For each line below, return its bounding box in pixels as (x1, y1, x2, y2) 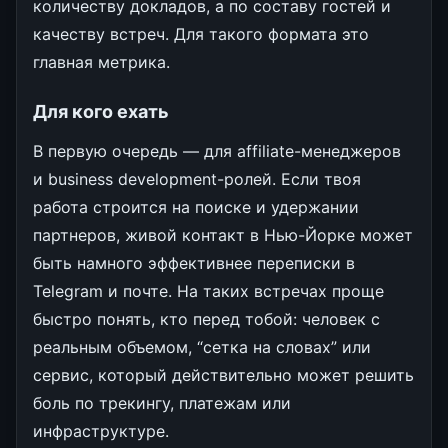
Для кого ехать (33, 100, 169, 122)
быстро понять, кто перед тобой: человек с (33, 308, 380, 329)
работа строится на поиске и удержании (33, 196, 359, 217)
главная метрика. (33, 51, 170, 72)
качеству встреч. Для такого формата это (33, 23, 369, 44)
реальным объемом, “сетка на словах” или (33, 336, 371, 357)
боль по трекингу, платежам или (33, 392, 291, 413)
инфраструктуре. (33, 420, 169, 441)
